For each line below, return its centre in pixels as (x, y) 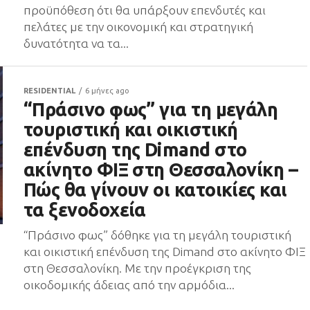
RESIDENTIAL (49, 91)
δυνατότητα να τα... (76, 43)
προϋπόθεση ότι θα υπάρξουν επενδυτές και (145, 10)
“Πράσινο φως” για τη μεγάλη (151, 109)
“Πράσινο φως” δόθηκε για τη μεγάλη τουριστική (157, 235)
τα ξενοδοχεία (85, 210)
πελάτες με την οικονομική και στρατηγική (138, 27)
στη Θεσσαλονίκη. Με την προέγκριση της (137, 268)
